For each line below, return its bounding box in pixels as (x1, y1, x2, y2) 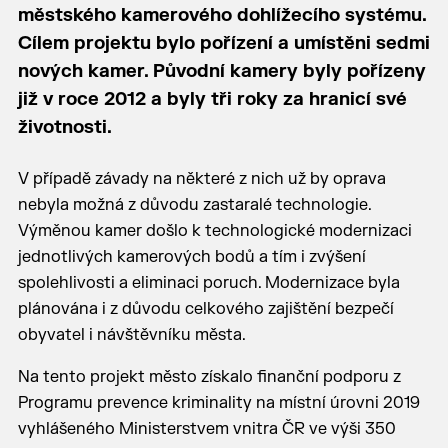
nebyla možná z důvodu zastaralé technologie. (17, 195, 371, 215)
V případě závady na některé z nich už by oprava (17, 169, 386, 189)
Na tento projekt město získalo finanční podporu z (17, 367, 401, 387)
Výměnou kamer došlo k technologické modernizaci (17, 221, 412, 241)
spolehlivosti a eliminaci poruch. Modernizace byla (17, 273, 400, 293)
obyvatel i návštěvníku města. (17, 325, 246, 345)
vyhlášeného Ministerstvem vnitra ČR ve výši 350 (17, 419, 396, 439)
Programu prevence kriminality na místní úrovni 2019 (17, 393, 420, 413)
